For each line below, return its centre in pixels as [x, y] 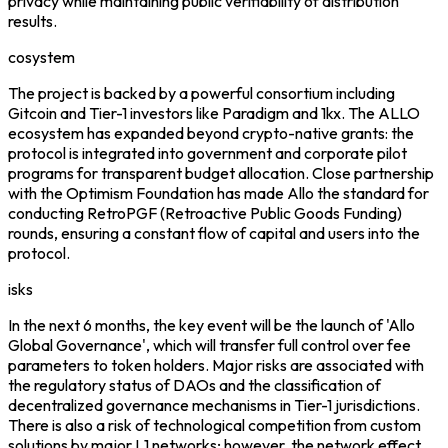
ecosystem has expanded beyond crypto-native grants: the [211, 132]
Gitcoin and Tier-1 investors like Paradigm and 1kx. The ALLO [214, 112]
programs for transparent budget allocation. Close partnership [221, 172]
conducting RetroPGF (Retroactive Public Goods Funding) [205, 212]
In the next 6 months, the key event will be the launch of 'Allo [211, 324]
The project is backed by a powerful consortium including [201, 92]
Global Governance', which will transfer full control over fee [209, 344]
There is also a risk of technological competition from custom [214, 424]
